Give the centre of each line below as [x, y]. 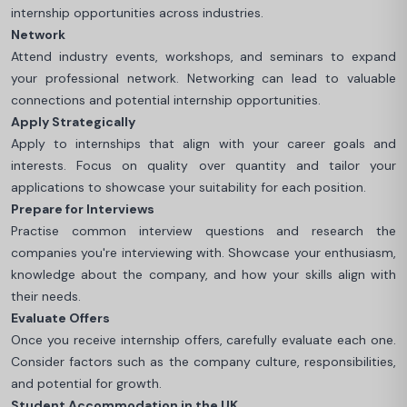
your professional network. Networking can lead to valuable [203, 78]
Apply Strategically [73, 121]
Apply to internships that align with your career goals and [203, 143]
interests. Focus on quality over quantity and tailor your [203, 165]
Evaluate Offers [60, 318]
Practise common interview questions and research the [203, 230]
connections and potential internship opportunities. [166, 99]
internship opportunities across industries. [137, 12]
